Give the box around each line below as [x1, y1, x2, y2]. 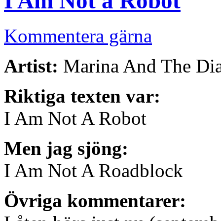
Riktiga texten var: [4, 85, 160, 107]
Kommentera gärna [4, 25, 152, 46]
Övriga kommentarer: [4, 189, 186, 211]
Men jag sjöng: [4, 137, 128, 159]
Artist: [4, 55, 58, 76]
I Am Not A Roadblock [4, 159, 183, 181]
